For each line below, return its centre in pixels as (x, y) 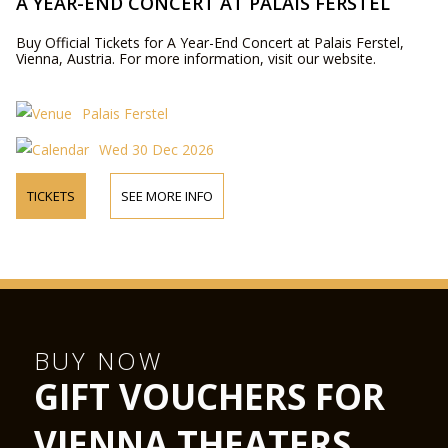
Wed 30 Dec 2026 (156, 149)
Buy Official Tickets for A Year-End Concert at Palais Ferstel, (209, 42)
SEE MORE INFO (166, 196)
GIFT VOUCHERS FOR (210, 396)
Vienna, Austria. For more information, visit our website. (195, 58)
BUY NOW (99, 360)
